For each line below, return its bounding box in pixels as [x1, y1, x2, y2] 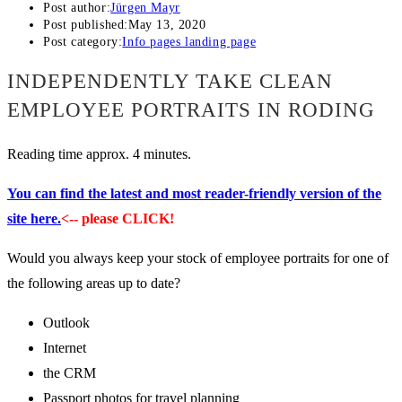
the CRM [43, 365, 96, 381]
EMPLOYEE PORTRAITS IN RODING [7, 99, 375, 122]
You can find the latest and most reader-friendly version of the [7, 186, 381, 202]
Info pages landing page [122, 35, 257, 49]
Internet [43, 340, 86, 356]
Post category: [43, 35, 123, 49]
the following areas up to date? [7, 275, 180, 292]
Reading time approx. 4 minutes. [7, 146, 191, 162]
